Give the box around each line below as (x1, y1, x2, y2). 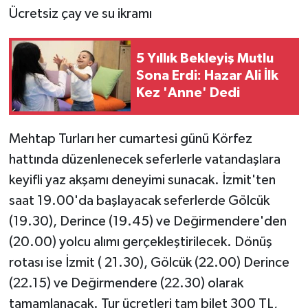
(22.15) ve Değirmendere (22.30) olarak (8, 276, 243, 290)
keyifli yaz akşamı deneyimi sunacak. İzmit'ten (8, 173, 276, 187)
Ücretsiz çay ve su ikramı (8, 6, 152, 21)
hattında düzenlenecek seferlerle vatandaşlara (8, 152, 280, 166)
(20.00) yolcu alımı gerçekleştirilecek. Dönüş (8, 234, 272, 249)
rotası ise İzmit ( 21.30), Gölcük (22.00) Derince (8, 255, 289, 269)
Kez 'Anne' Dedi (136, 86, 240, 100)
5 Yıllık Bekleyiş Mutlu (136, 52, 274, 66)
